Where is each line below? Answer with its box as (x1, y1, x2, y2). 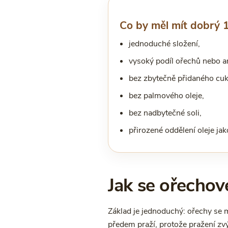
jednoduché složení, (128, 38, 200, 49)
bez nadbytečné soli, (128, 107, 202, 119)
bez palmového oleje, (128, 90, 204, 101)
